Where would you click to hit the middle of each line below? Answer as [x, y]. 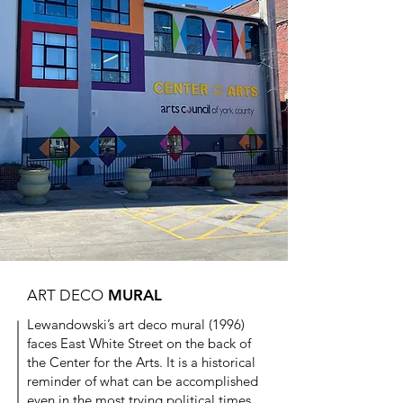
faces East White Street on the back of [139, 343]
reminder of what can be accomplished [143, 381]
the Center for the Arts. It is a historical [141, 362]
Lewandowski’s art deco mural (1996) [136, 324]
